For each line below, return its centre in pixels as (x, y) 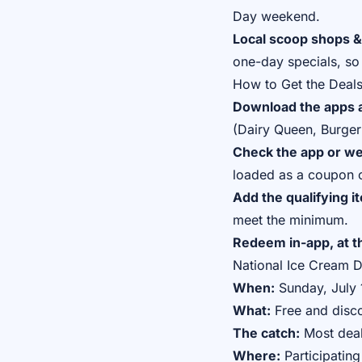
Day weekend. (276, 16)
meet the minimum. (290, 220)
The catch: (266, 333)
